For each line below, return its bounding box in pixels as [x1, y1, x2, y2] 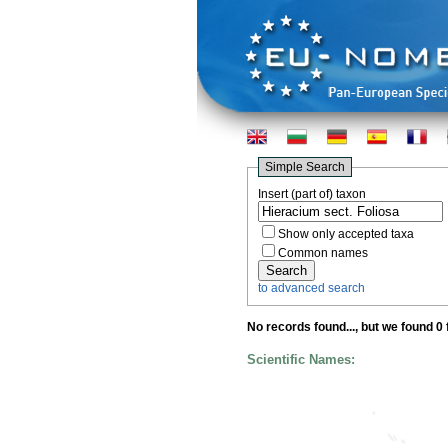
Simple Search [265, 160, 345, 174]
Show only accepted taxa [278, 227, 414, 241]
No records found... [247, 320, 355, 334]
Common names [278, 246, 368, 260]
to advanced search [258, 281, 365, 295]
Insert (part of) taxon [258, 187, 366, 201]
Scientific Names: [247, 352, 355, 368]
